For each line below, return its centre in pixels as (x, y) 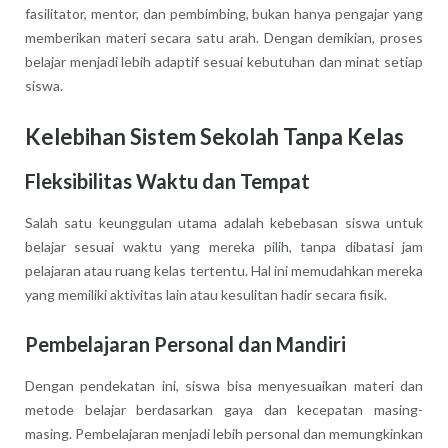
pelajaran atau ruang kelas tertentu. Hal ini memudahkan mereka (224, 271)
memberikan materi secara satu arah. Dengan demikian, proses (224, 37)
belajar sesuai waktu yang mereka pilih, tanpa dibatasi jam (224, 247)
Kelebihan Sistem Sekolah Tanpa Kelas (214, 136)
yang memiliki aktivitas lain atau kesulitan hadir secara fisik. (205, 295)
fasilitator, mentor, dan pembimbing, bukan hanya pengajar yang (224, 13)
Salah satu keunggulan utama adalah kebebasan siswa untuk (224, 223)
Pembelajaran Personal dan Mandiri (185, 344)
